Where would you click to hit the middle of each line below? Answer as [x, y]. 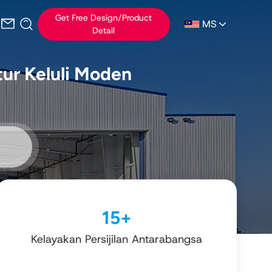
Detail [104, 30]
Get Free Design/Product [104, 18]
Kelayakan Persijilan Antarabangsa [117, 239]
